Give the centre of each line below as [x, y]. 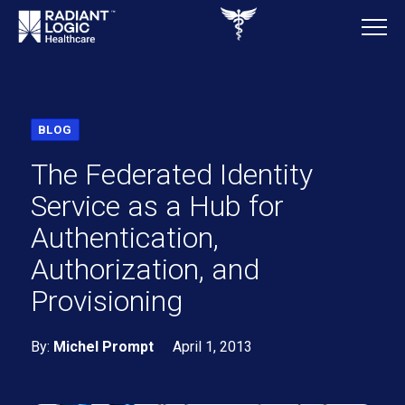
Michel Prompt [103, 347]
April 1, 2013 [212, 347]
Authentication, [124, 238]
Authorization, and [145, 269]
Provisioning [106, 301]
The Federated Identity [171, 174]
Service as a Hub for [157, 206]
